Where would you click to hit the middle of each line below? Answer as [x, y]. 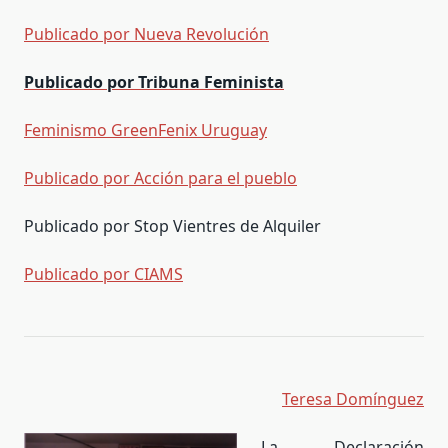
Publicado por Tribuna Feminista [154, 81]
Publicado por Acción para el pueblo [160, 177]
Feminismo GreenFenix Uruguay [145, 129]
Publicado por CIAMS [103, 273]
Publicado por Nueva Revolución [146, 33]
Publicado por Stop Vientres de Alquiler [172, 225]
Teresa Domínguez [353, 398]
